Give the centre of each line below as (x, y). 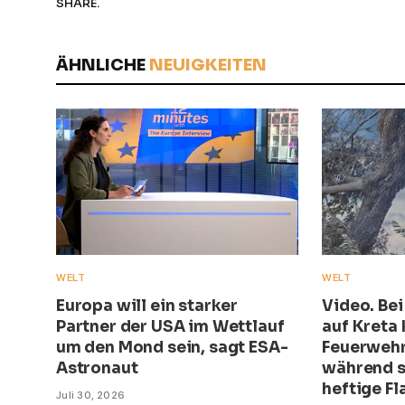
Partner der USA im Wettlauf (170, 327)
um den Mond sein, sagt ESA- (172, 348)
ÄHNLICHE (103, 65)
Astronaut (97, 369)
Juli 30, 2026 (91, 396)
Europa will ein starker (147, 306)
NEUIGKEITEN (208, 65)
